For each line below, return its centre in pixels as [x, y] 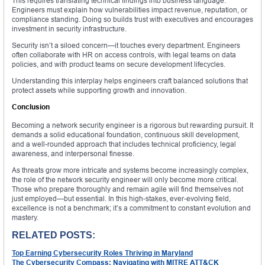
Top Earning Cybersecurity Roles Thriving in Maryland [102, 253]
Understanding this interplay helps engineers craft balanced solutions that [130, 81]
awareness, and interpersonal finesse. [73, 154]
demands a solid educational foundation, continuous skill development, [126, 135]
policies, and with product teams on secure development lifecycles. [119, 64]
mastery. [25, 218]
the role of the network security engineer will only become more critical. [125, 180]
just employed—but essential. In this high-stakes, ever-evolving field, [121, 199]
